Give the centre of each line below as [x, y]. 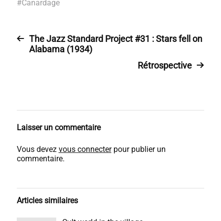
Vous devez [37, 149]
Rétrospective [165, 65]
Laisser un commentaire [58, 128]
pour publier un [138, 149]
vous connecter [85, 149]
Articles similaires [47, 201]
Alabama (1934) [60, 49]
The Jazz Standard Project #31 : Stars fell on [115, 39]
